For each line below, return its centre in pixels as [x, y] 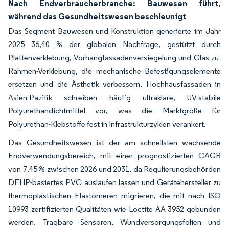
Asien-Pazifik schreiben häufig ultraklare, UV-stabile [114, 98]
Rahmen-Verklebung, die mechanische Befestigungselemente [114, 71]
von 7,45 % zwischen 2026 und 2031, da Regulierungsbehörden [114, 169]
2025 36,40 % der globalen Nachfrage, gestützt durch [114, 44]
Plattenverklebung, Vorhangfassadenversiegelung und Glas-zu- [114, 58]
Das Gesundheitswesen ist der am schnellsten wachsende [114, 143]
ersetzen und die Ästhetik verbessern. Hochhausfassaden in [114, 84]
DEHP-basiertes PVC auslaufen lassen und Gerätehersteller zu [114, 182]
